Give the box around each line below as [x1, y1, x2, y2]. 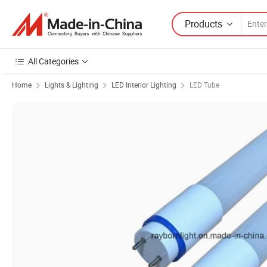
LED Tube [190, 80, 219, 89]
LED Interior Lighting [111, 80, 176, 89]
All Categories [28, 55, 79, 67]
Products [185, 17, 222, 30]
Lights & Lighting [45, 80, 98, 89]
